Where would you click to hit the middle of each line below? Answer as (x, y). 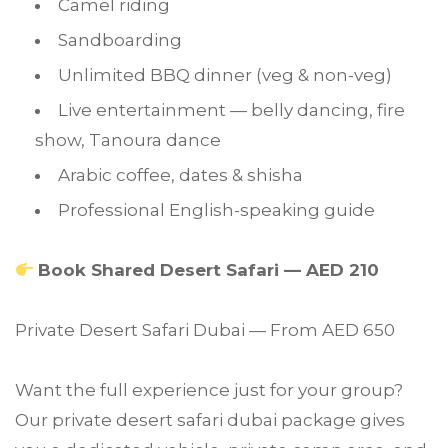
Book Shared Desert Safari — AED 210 (209, 270)
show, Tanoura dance (128, 140)
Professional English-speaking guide (216, 210)
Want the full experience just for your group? (209, 390)
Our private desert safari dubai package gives (210, 420)
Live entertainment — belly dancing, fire (231, 110)
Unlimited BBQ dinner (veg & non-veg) (225, 75)
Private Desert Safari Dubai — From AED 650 (205, 330)
